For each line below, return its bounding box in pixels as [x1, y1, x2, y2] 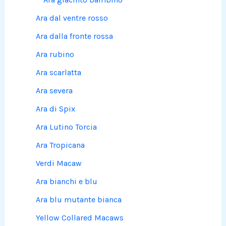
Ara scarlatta [36, 68, 82, 78]
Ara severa [36, 86, 73, 96]
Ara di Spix [36, 104, 76, 114]
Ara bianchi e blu [36, 177, 98, 187]
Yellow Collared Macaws [36, 213, 124, 223]
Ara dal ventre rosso [36, 13, 108, 23]
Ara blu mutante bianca [36, 195, 122, 205]
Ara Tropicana [36, 140, 85, 150]
